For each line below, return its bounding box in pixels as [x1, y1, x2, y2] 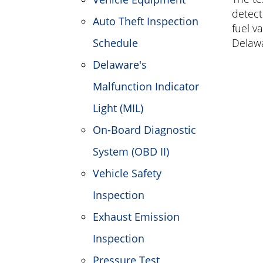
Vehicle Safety [93, 166, 161, 180]
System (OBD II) [93, 144, 169, 159]
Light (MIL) [93, 101, 143, 115]
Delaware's [93, 58, 147, 72]
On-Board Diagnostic [93, 123, 196, 137]
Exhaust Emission [93, 210, 180, 224]
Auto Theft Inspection [93, 14, 198, 28]
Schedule [93, 36, 138, 50]
